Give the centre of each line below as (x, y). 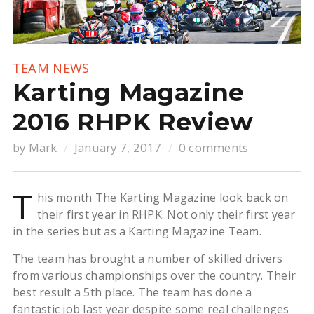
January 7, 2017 (118, 148)
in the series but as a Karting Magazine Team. (137, 232)
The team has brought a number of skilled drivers (148, 259)
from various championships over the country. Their (154, 276)
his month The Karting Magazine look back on (163, 198)
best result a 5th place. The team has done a (132, 293)
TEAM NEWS (51, 68)
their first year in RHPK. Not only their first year (166, 215)
